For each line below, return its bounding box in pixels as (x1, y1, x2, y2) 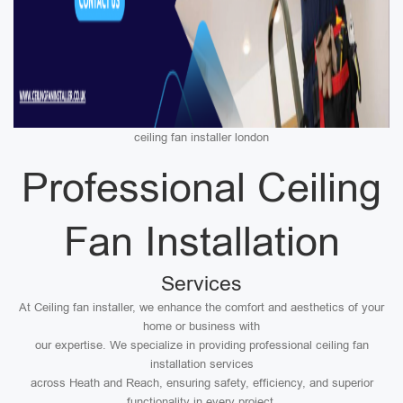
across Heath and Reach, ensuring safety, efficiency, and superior (30, 376, 373, 390)
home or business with (143, 319, 260, 333)
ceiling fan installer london (134, 130, 269, 144)
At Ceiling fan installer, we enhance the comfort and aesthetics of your (19, 300, 384, 314)
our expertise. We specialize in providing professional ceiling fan (34, 338, 369, 352)
